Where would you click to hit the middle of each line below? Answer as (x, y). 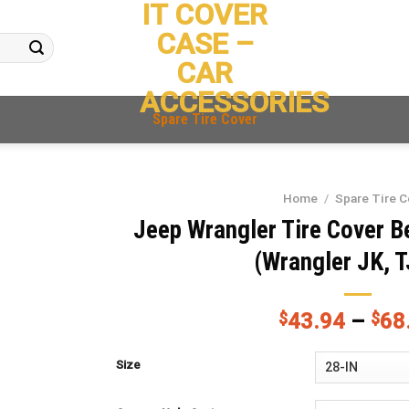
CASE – (204, 44)
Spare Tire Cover (204, 119)
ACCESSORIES (234, 102)
